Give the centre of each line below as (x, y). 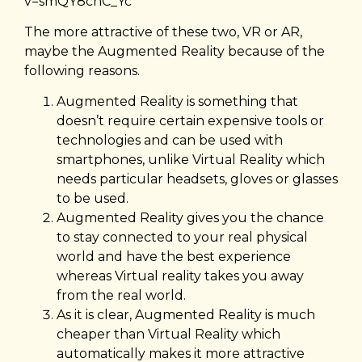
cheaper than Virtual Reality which (168, 335)
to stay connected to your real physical (182, 238)
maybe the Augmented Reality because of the (175, 51)
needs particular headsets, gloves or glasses (197, 179)
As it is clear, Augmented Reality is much (186, 315)
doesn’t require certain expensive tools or (190, 121)
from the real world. (121, 296)
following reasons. (82, 70)
